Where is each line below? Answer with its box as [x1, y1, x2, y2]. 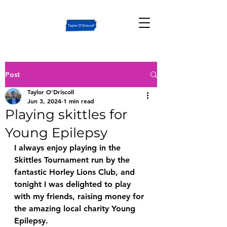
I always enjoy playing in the [14, 143, 123, 153]
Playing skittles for [5, 106, 127, 123]
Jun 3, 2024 [27, 97, 61, 105]
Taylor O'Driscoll [27, 88, 74, 96]
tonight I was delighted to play [14, 179, 133, 189]
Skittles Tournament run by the [14, 155, 132, 165]
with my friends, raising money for [14, 192, 146, 201]
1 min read [63, 97, 94, 105]
